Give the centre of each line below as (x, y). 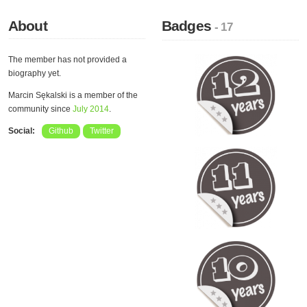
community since (40, 109)
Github (61, 131)
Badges (188, 26)
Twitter (102, 131)
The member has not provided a (67, 60)
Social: (22, 131)
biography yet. (35, 73)
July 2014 (91, 109)
